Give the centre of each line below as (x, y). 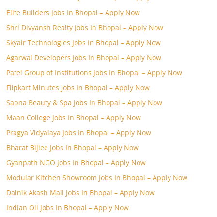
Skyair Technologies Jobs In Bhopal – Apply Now (84, 42)
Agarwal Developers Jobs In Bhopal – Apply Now (84, 57)
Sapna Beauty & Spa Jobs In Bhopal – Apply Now (85, 102)
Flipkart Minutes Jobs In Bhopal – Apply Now (78, 87)
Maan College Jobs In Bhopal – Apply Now (74, 117)
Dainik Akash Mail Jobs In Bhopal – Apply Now (81, 193)
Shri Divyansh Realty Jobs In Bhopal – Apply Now (85, 27)
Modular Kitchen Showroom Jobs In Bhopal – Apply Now (97, 178)
